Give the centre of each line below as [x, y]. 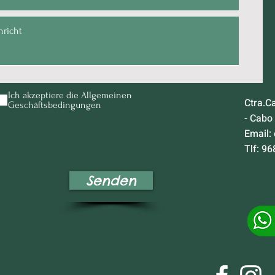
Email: [259, 134]
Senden [111, 180]
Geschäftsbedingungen [55, 105]
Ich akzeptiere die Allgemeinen [70, 95]
